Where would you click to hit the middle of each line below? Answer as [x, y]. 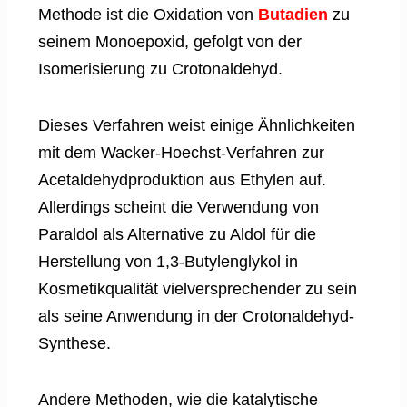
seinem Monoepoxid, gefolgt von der [170, 42]
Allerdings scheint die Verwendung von [179, 208]
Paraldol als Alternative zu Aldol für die [177, 235]
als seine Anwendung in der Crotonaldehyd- [196, 317]
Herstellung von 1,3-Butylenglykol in [168, 262]
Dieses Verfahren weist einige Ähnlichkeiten [197, 126]
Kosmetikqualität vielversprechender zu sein [198, 289]
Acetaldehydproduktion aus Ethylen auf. [182, 180]
